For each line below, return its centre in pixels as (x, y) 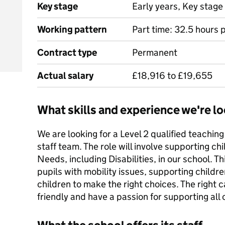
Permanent (155, 52)
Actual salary (65, 76)
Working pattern (72, 29)
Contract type (67, 52)
